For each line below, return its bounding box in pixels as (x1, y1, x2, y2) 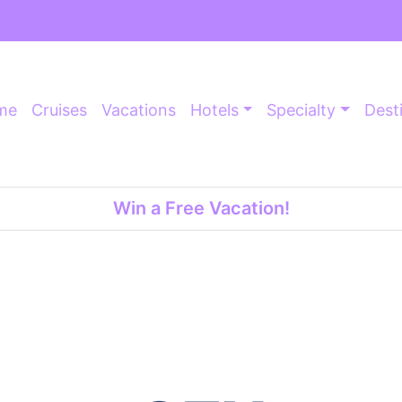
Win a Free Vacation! (112, 197, 290, 220)
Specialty (267, 100, 336, 120)
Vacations (100, 100, 176, 120)
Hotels (189, 100, 239, 120)
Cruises (31, 100, 87, 120)
